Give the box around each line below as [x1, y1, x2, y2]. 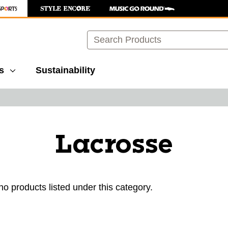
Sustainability [36, 65, 95, 75]
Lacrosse [55, 132, 173, 158]
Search [87, 31, 116, 41]
